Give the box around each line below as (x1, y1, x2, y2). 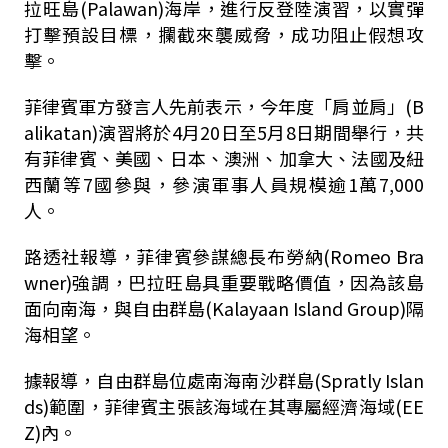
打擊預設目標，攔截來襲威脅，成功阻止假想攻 (23, 21, 425, 47)
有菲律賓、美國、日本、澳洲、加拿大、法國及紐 (23, 145, 425, 171)
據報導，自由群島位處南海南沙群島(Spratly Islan (23, 367, 425, 393)
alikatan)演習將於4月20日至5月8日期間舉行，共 (23, 119, 425, 145)
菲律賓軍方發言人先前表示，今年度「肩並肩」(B (23, 93, 425, 119)
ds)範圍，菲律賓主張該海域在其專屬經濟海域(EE (23, 393, 425, 419)
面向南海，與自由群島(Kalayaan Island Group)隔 (23, 295, 425, 321)
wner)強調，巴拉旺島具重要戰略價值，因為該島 (23, 269, 425, 295)
